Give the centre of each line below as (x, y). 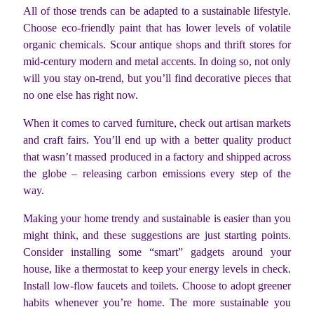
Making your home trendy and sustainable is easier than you (157, 219)
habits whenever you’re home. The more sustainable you (157, 303)
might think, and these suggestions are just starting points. (157, 235)
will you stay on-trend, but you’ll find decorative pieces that (157, 78)
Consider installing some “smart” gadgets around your (157, 252)
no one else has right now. (82, 95)
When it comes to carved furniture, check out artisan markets (157, 123)
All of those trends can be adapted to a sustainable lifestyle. (157, 11)
